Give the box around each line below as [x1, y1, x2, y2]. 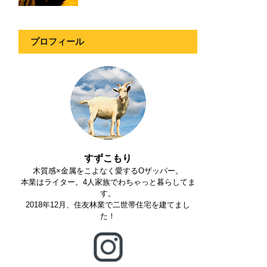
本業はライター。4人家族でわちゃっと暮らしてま [20, 178, 195, 187]
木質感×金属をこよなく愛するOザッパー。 [33, 166, 183, 175]
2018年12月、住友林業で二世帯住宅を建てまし [26, 200, 190, 209]
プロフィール [30, 36, 84, 46]
